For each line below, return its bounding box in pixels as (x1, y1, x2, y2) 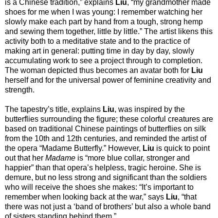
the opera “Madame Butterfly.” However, (5, 144, 143, 152)
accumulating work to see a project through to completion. (5, 56, 202, 65)
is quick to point (154, 144, 210, 152)
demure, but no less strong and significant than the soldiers (5, 173, 207, 182)
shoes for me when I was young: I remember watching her (5, 7, 202, 16)
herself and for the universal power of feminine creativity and (5, 75, 211, 84)
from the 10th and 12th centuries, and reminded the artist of (5, 134, 206, 143)
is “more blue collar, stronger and (75, 153, 190, 162)
